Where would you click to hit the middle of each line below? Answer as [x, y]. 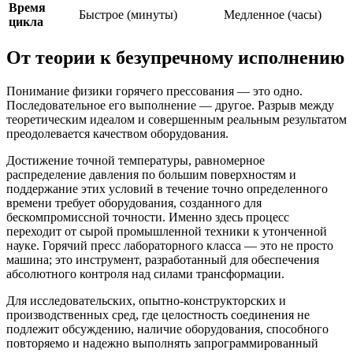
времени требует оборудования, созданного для [134, 203]
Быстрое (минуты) [128, 15]
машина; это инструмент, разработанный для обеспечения [163, 260]
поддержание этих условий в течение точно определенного [167, 189]
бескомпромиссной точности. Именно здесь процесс [148, 217]
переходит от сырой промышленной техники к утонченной [167, 232]
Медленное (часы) [273, 15]
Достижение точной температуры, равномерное [136, 161]
